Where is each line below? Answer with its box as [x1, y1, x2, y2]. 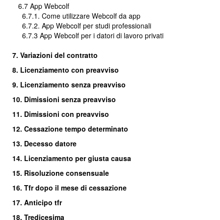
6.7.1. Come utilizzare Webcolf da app [22, 11, 140, 21]
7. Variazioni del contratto [12, 50, 98, 60]
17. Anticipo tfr [12, 197, 62, 207]
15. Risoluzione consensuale [12, 168, 109, 178]
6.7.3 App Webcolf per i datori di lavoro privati [22, 30, 164, 40]
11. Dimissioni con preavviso [12, 109, 109, 119]
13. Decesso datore [12, 138, 77, 148]
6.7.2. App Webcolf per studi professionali [12, 21, 151, 30]
